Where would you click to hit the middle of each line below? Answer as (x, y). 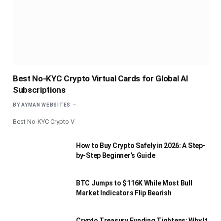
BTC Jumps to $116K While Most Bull (134, 183)
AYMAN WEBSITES (46, 105)
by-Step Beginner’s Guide (116, 155)
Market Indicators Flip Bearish (124, 193)
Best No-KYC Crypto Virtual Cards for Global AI (101, 78)
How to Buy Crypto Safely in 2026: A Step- (141, 145)
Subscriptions (39, 90)
